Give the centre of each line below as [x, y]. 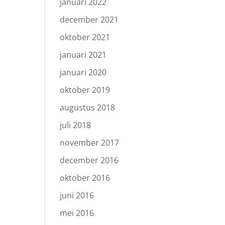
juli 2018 [76, 125]
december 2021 [89, 20]
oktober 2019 [85, 90]
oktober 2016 [85, 178]
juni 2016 [77, 195]
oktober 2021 [85, 37]
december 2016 [89, 160]
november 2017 [90, 143]
